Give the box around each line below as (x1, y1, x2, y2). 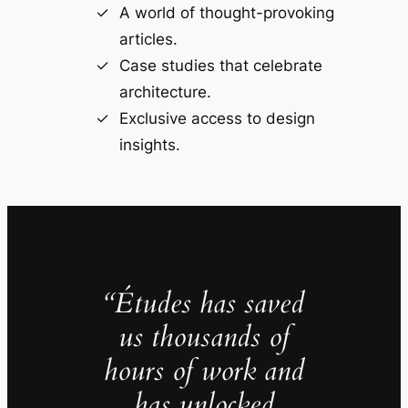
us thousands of (118, 318, 290, 357)
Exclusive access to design (118, 108, 315, 127)
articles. (118, 29, 178, 48)
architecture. (118, 82, 211, 101)
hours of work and (104, 352, 304, 391)
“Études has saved (104, 284, 304, 323)
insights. (118, 135, 180, 154)
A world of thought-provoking (118, 3, 334, 22)
